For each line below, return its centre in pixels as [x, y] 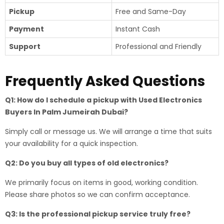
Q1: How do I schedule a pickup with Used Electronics [103, 100]
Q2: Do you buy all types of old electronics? [87, 163]
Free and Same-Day [151, 11]
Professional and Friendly [158, 46]
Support [25, 46]
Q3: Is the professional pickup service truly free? [98, 214]
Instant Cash [138, 29]
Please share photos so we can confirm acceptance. [97, 194]
